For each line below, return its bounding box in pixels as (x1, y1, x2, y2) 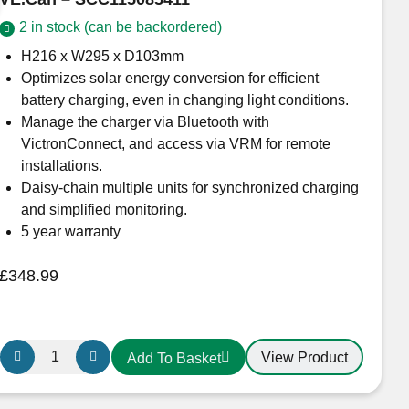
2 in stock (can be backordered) (18, 18, 222, 35)
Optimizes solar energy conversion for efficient (20, 69, 319, 86)
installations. (20, 157, 102, 173)
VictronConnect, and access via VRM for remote (20, 135, 330, 152)
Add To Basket (126, 351, 221, 367)
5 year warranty (20, 223, 121, 239)
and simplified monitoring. (20, 201, 187, 217)
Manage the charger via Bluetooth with (20, 113, 269, 130)
